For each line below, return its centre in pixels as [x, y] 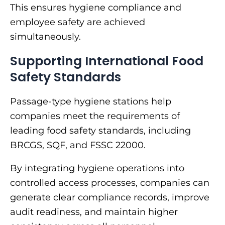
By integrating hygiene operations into [97, 168]
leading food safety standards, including [100, 130]
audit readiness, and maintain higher [94, 212]
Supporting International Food [107, 61]
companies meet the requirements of [95, 116]
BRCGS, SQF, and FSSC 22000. [78, 145]
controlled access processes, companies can [110, 183]
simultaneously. [45, 37]
